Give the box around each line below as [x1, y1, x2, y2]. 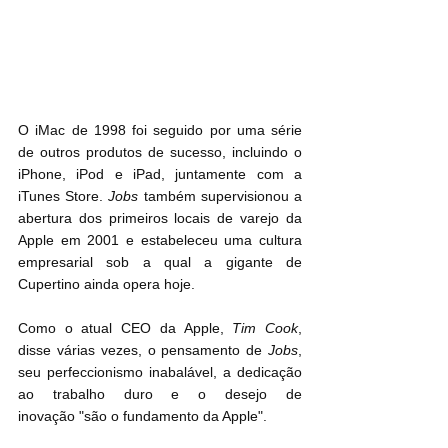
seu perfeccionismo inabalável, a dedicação [18, 364, 302, 381]
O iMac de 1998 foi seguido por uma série [18, 122, 302, 139]
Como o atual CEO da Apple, [18, 320, 233, 337]
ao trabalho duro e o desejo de [18, 386, 302, 403]
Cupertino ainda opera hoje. [18, 276, 195, 293]
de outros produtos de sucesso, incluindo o [18, 144, 302, 161]
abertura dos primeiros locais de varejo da [18, 210, 302, 227]
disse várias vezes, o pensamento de [18, 342, 268, 359]
